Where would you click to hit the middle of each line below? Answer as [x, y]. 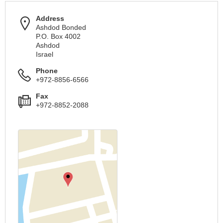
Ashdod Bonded [61, 27]
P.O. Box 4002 [58, 36]
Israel [45, 54]
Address [50, 18]
